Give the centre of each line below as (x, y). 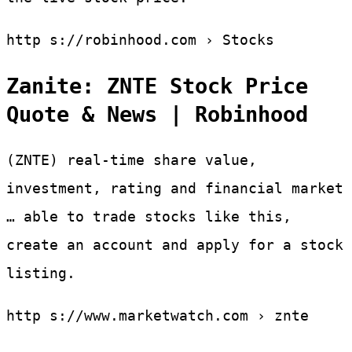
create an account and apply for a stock (175, 244)
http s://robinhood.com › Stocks (140, 40)
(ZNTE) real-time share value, (132, 159)
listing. (41, 273)
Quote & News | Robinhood (157, 114)
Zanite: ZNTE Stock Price (157, 86)
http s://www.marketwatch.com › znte (158, 315)
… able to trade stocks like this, (149, 216)
